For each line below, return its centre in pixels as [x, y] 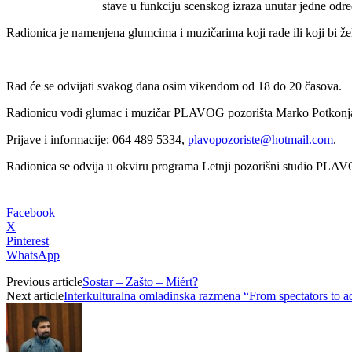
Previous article [44, 281]
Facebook [31, 212]
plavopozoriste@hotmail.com [260, 139]
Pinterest [27, 240]
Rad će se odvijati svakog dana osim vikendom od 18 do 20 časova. [174, 86]
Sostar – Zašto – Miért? [140, 281]
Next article [35, 295]
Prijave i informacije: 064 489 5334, [97, 139]
